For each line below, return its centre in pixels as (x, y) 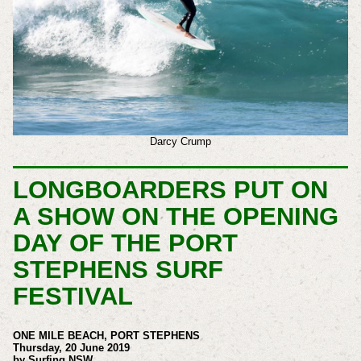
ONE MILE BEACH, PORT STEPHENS (108, 336)
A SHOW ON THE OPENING (175, 216)
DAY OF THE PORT (125, 243)
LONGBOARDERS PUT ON (170, 189)
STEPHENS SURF (118, 269)
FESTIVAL (73, 296)
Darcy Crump (180, 141)
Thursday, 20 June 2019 (71, 348)
